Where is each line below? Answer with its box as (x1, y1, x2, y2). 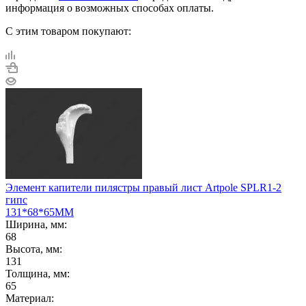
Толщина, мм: (5, 267, 70, 279)
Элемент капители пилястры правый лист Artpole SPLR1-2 (5, 181, 281, 193)
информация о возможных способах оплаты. (5, 1, 214, 14)
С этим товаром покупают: (5, 25, 131, 37)
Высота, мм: (5, 242, 62, 255)
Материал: (5, 292, 54, 304)
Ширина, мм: (5, 218, 67, 230)
